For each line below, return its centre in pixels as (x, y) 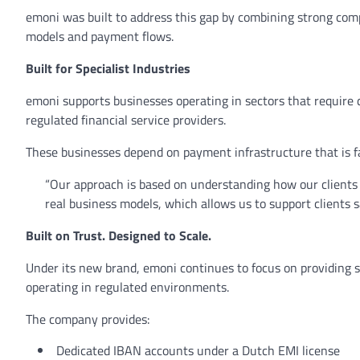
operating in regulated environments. (129, 287)
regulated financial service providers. (127, 120)
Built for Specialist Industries (108, 68)
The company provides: (89, 319)
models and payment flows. (101, 36)
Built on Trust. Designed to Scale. (119, 235)
